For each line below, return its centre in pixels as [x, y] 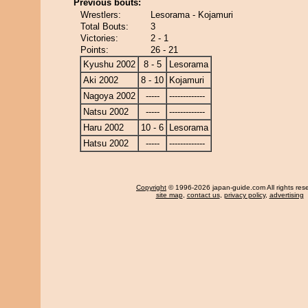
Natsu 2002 [106, 112]
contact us [203, 195]
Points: [95, 50]
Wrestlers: [101, 15]
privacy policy [244, 195]
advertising [286, 195]
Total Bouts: [104, 26]
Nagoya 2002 [109, 96]
